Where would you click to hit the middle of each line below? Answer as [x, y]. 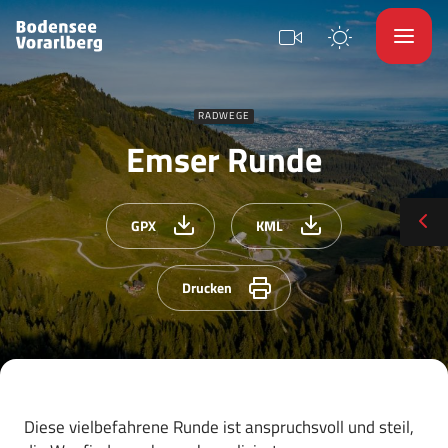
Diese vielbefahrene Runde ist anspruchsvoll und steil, [219, 427]
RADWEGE [224, 115]
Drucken [207, 287]
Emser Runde [224, 159]
